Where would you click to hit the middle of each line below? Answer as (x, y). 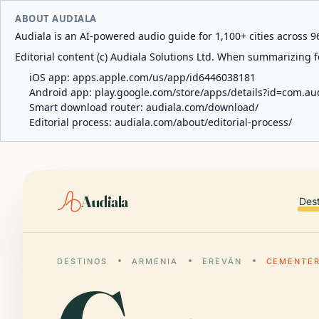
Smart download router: (88, 107)
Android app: (62, 92)
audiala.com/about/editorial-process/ (203, 122)
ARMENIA (155, 261)
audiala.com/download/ (202, 107)
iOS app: (51, 77)
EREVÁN (222, 261)
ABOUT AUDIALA (56, 19)
